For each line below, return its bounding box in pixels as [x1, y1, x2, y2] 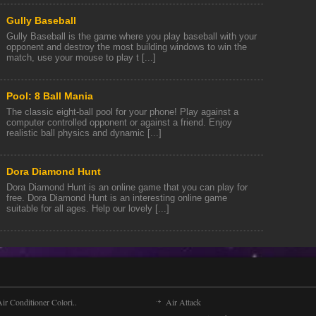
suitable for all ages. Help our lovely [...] [6, 203, 169, 214]
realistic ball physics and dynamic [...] [6, 128, 162, 138]
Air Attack [166, 296, 201, 308]
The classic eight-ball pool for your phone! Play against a [6, 107, 238, 117]
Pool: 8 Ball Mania [6, 90, 93, 102]
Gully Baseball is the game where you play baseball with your [6, 31, 257, 42]
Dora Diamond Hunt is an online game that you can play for [6, 182, 248, 193]
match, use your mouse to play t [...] [6, 52, 156, 63]
